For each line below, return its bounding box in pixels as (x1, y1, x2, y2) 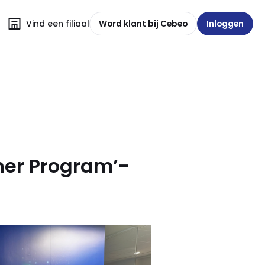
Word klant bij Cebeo (99, 17, 188, 30)
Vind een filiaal (26, 17, 89, 30)
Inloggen (206, 17, 244, 30)
